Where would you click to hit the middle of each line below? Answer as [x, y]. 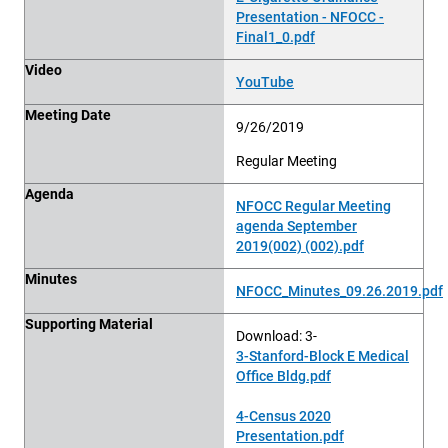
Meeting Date [68, 114]
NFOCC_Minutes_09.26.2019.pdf [339, 290]
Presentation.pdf [290, 435]
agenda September [296, 225]
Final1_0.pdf [275, 36]
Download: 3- [276, 335]
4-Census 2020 [283, 415]
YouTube [265, 81]
